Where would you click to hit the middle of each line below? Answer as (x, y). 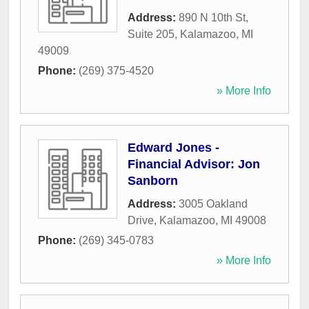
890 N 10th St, (213, 18)
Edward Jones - (173, 148)
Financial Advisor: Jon (194, 165)
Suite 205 (151, 34)
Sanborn (153, 181)
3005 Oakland (213, 204)
